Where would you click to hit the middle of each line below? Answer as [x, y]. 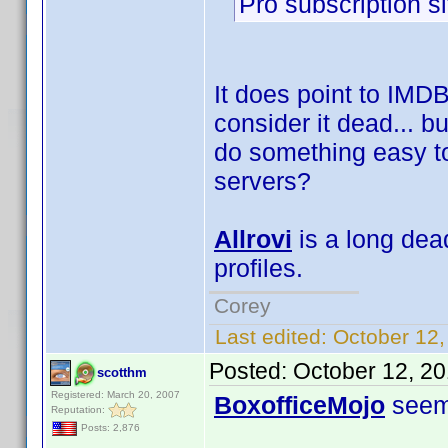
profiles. [258, 268]
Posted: [251, 371]
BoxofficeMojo [299, 405]
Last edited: [271, 336]
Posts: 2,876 [109, 428]
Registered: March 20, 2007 [115, 394]
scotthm [122, 372]
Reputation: [79, 409]
